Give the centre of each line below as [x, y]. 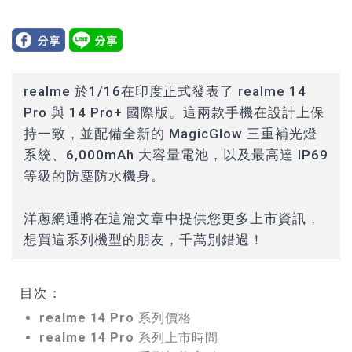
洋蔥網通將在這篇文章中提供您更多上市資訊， [172, 218]
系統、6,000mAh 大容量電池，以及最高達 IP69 [176, 154]
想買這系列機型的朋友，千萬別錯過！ [144, 239]
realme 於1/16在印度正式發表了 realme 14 [165, 91]
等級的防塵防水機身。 [94, 176]
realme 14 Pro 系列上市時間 [129, 337]
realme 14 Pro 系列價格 [115, 317]
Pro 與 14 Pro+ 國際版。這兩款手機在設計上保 [174, 112]
